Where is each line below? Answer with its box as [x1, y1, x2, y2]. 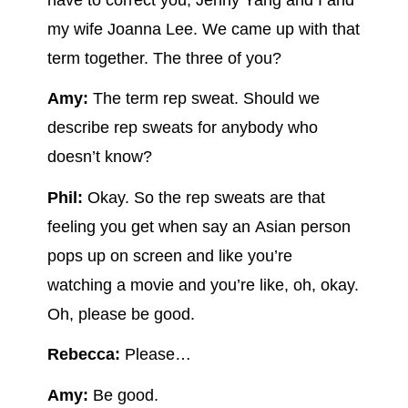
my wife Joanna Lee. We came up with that [46, 19, 360, 38]
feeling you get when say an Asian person [46, 217, 351, 236]
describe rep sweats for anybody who [46, 118, 318, 138]
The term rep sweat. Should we [87, 89, 320, 108]
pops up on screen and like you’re [46, 246, 292, 265]
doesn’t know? [46, 148, 152, 167]
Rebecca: [46, 345, 120, 364]
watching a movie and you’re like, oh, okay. [46, 275, 359, 294]
